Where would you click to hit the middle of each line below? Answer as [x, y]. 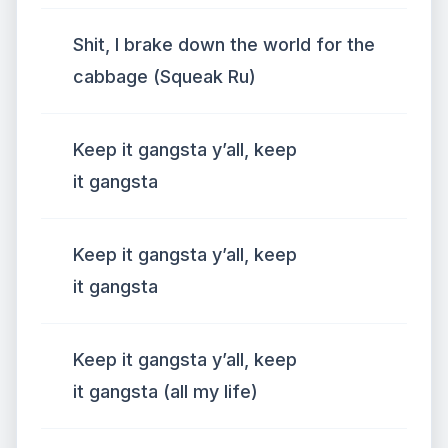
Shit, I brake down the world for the [224, 44]
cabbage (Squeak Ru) [164, 76]
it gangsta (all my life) [165, 391]
